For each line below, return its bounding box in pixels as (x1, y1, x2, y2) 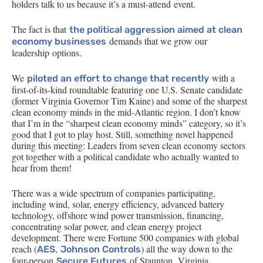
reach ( (12, 242, 37, 255)
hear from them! (12, 161, 72, 174)
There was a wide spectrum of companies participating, (12, 187, 215, 199)
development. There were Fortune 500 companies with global (12, 231, 239, 244)
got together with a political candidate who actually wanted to (12, 150, 239, 163)
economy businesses (12, 36, 106, 47)
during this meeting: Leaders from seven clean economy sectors (12, 139, 245, 151)
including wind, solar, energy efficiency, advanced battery (12, 198, 224, 210)
